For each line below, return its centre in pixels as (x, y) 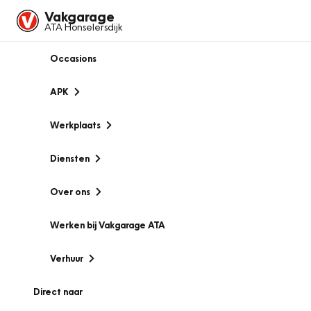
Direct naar (58, 292)
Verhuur (67, 258)
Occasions (73, 58)
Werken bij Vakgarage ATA (108, 225)
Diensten (70, 158)
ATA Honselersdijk (83, 27)
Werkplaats (75, 125)
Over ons (70, 192)
